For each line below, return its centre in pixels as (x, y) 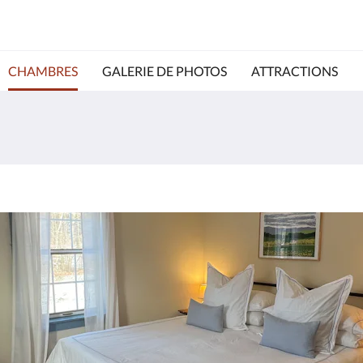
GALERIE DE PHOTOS (164, 71)
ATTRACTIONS (295, 71)
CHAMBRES (43, 71)
